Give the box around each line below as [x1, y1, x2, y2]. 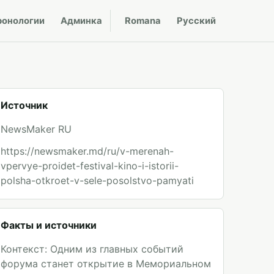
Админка [61, 15, 102, 26]
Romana [125, 15, 161, 26]
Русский [177, 15, 216, 26]
